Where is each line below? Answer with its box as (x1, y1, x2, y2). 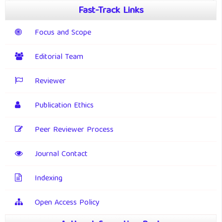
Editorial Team (35, 51, 83, 65)
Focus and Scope (35, 26, 91, 41)
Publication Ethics (35, 99, 94, 113)
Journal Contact (35, 148, 88, 162)
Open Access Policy (35, 196, 100, 211)
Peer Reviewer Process (35, 123, 113, 138)
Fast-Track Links (78, 2, 143, 20)
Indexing (35, 172, 62, 186)
